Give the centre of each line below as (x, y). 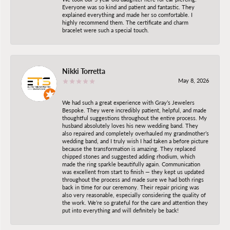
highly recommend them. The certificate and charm (125, 22)
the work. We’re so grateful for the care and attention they (135, 202)
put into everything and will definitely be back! (120, 210)
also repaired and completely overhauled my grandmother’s (136, 133)
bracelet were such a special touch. (106, 30)
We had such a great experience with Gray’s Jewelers (128, 102)
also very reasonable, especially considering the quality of (134, 195)
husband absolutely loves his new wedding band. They (130, 125)
